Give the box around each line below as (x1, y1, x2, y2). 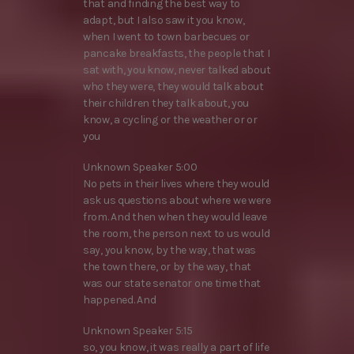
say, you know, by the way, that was (83, 243, 257, 258)
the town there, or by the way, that (83, 260, 252, 274)
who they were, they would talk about (83, 79, 264, 93)
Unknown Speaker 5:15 (83, 324, 193, 338)
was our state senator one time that (83, 277, 262, 291)
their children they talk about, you (83, 96, 250, 110)
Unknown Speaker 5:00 (83, 160, 198, 175)
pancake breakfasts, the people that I (83, 46, 270, 60)
